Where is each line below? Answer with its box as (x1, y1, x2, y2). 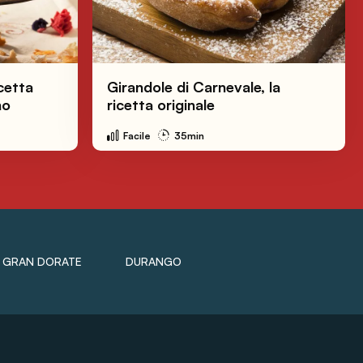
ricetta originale (107, 95, 216, 113)
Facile (123, 129, 152, 142)
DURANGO (126, 254, 181, 268)
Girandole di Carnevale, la (107, 77, 281, 96)
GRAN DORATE (2, 254, 82, 268)
